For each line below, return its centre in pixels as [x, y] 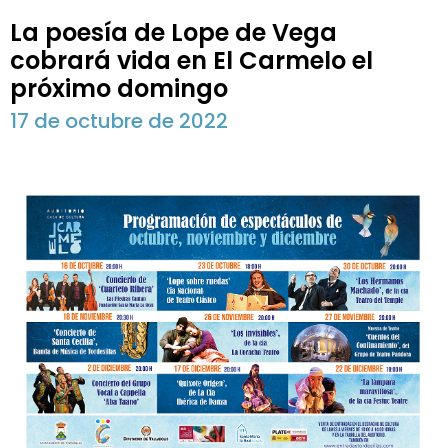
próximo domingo [119, 89]
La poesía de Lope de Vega [173, 33]
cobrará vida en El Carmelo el [191, 61]
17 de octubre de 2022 [119, 121]
